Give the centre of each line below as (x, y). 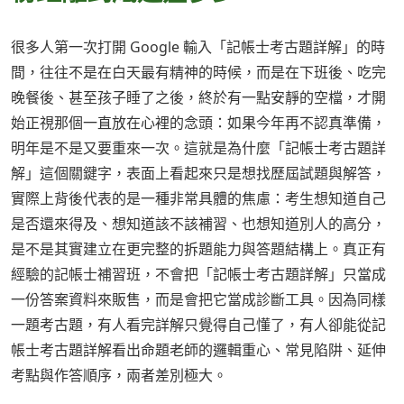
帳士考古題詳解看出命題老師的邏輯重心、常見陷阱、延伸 (198, 350)
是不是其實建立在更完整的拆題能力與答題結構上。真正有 (198, 249)
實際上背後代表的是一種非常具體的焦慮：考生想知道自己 (198, 199)
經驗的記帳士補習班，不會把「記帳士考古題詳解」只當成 (198, 275)
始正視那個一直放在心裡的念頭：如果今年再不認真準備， (198, 123)
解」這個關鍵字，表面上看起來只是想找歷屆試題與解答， (198, 174)
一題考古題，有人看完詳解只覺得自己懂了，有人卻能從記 (198, 325)
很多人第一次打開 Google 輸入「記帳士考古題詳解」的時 (198, 47)
